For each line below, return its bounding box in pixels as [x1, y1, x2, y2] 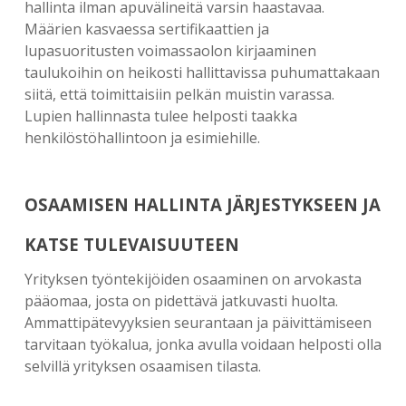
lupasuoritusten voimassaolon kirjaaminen [24, 41, 316, 61]
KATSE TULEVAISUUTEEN [24, 233, 239, 256]
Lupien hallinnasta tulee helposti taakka [24, 106, 297, 126]
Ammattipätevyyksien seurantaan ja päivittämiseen [24, 313, 372, 333]
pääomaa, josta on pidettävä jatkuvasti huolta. [24, 291, 338, 311]
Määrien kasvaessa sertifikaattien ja [24, 19, 269, 39]
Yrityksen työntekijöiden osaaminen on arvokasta [24, 269, 362, 289]
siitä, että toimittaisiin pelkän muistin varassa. [24, 84, 334, 104]
